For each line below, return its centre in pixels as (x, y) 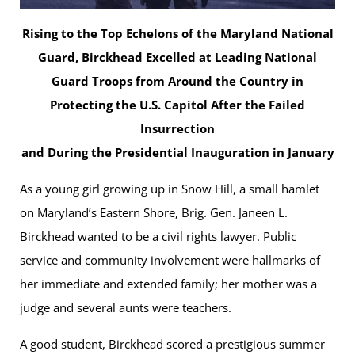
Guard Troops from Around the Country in (177, 81)
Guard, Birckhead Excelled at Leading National (177, 57)
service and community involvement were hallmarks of (170, 260)
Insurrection (177, 129)
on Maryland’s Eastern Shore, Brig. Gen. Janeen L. (154, 213)
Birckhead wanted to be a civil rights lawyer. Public (158, 237)
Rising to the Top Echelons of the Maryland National (177, 34)
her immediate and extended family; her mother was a (168, 284)
